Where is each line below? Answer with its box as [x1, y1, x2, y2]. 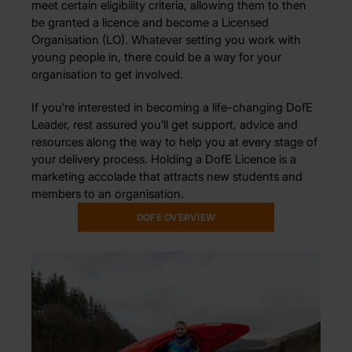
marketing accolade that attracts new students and [31, 168, 302, 184]
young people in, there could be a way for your [31, 49, 281, 64]
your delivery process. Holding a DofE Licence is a [31, 151, 296, 167]
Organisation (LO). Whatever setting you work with [31, 31, 301, 47]
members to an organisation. [31, 185, 184, 201]
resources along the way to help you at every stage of [31, 134, 317, 149]
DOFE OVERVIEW [136, 211, 216, 223]
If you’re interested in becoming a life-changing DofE [31, 99, 313, 115]
